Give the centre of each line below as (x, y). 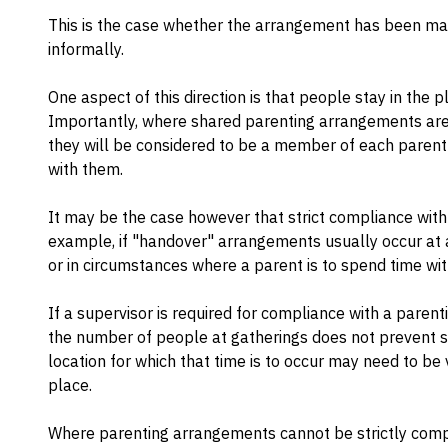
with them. (85, 169)
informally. (86, 49)
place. (70, 385)
